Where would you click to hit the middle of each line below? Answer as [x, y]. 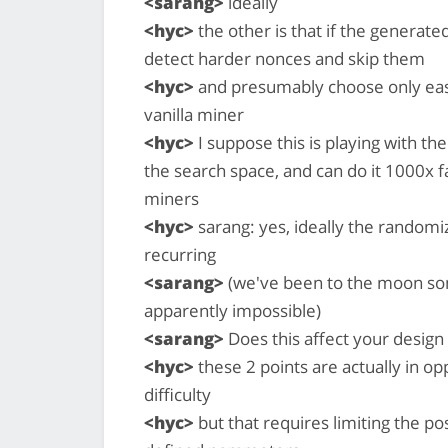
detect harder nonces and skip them [284, 58]
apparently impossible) [232, 310]
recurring [180, 254]
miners [171, 198]
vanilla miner [194, 114]
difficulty [177, 394]
